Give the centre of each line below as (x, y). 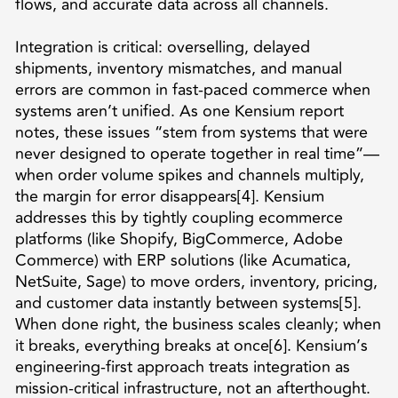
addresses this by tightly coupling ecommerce (179, 217)
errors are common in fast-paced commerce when (192, 89)
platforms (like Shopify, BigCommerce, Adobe (179, 239)
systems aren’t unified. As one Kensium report (179, 111)
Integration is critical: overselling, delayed (162, 47)
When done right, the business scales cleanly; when (198, 324)
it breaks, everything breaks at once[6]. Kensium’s (191, 345)
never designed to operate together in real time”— (197, 153)
